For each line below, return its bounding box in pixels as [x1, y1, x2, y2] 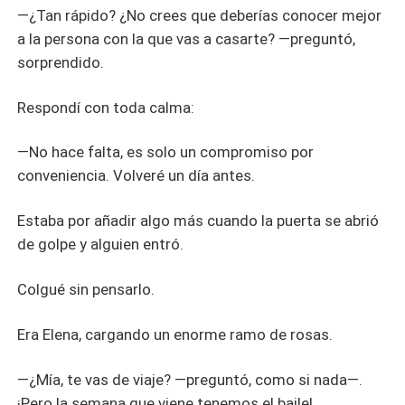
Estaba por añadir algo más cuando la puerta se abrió [17, 212, 380, 231]
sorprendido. [17, 52, 105, 71]
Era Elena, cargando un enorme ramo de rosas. [17, 325, 334, 344]
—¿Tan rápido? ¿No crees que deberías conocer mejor [17, 5, 382, 24]
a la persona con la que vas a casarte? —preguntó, [17, 29, 356, 48]
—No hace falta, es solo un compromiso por [17, 143, 315, 162]
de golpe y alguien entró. [17, 235, 184, 254]
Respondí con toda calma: [17, 98, 195, 117]
